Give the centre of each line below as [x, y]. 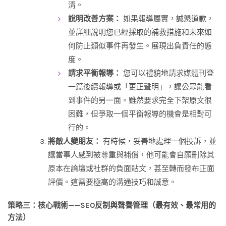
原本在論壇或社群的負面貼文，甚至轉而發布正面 [131, 169]
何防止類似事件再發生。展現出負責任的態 [140, 46]
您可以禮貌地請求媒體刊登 [167, 73]
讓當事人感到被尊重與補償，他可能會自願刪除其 [131, 155]
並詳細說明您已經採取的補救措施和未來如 [140, 33]
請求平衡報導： [95, 73]
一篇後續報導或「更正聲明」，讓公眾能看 [140, 87]
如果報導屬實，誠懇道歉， [167, 19]
